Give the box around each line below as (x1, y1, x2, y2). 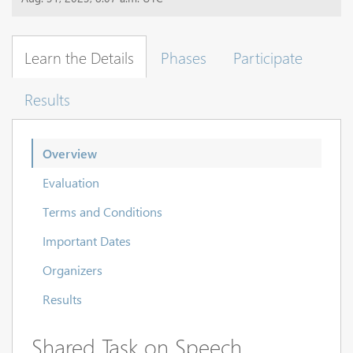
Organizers (43, 262, 102, 279)
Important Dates (43, 232, 131, 250)
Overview (43, 145, 97, 162)
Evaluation (43, 174, 99, 191)
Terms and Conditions (43, 203, 162, 221)
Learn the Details (24, 46, 134, 69)
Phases (161, 46, 206, 69)
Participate (233, 46, 303, 69)
